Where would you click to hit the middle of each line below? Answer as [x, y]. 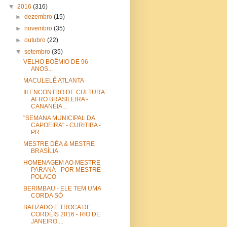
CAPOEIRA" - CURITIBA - [66, 125]
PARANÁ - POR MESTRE [66, 169]
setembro [38, 51]
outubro [36, 40]
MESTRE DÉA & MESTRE [59, 144]
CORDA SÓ [47, 195]
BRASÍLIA [44, 151]
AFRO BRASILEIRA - [59, 99]
